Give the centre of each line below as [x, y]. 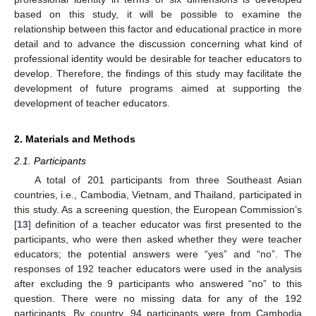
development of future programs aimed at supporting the [158, 88]
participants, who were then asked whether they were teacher [158, 239]
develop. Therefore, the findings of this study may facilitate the [158, 73]
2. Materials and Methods [75, 139]
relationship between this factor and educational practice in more [158, 29]
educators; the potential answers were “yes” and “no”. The [158, 254]
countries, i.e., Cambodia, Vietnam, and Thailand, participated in [158, 194]
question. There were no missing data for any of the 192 [158, 298]
